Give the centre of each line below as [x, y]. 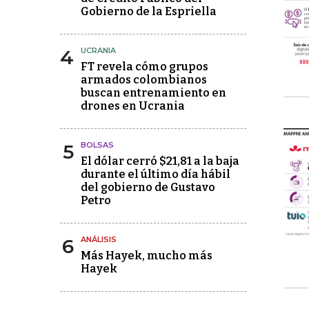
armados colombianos [144, 80]
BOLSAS [97, 145]
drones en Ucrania [133, 106]
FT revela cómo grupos [144, 67]
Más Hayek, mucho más [147, 256]
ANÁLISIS [99, 239]
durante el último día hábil [156, 174]
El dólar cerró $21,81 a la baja [160, 161]
